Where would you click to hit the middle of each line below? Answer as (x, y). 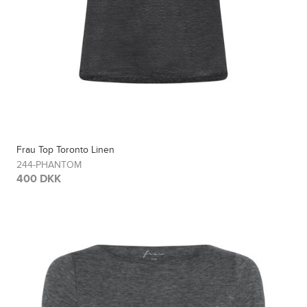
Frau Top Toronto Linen (66, 150)
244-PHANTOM (49, 165)
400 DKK (39, 179)
